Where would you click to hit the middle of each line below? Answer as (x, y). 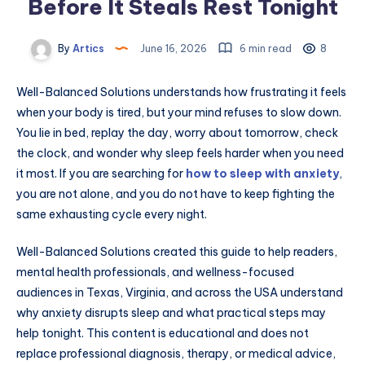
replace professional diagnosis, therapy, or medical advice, (176, 354)
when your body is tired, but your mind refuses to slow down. (179, 113)
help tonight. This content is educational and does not (163, 334)
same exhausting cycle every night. (112, 215)
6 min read (264, 48)
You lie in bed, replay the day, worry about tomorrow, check (177, 133)
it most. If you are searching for (101, 174)
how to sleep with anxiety (262, 174)
